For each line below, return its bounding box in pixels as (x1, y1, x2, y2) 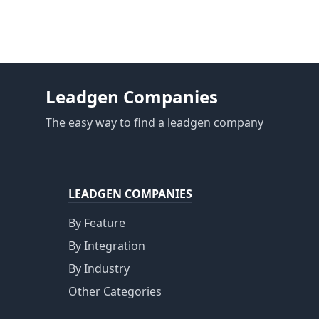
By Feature (68, 215, 125, 231)
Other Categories (68, 283, 162, 299)
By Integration (68, 238, 145, 253)
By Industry (68, 261, 130, 276)
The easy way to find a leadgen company (46, 115, 263, 130)
